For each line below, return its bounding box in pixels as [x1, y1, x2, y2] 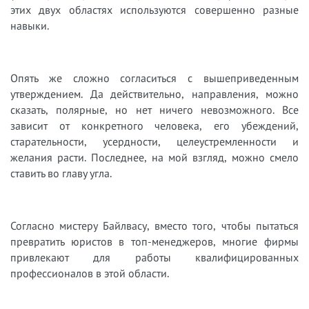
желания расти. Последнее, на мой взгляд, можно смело [10, 150, 299, 165]
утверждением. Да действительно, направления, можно [10, 87, 299, 101]
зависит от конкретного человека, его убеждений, [10, 119, 299, 133]
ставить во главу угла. [10, 166, 112, 181]
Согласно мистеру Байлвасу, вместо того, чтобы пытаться [10, 219, 299, 233]
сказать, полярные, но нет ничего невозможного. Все [10, 103, 299, 117]
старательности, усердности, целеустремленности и [10, 134, 299, 149]
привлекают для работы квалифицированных [10, 250, 299, 265]
